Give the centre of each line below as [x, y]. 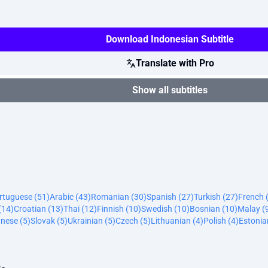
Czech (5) [133, 221]
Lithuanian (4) [177, 221]
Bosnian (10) [214, 209]
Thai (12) [80, 209]
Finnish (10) [119, 209]
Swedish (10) [165, 209]
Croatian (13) [39, 209]
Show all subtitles [170, 90]
